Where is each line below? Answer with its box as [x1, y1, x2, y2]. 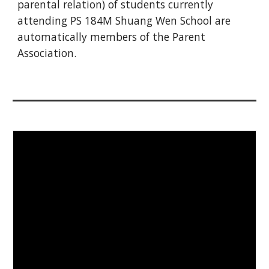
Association [17, 46, 74, 60]
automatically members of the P [17, 29, 179, 44]
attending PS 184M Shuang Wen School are [17, 13, 231, 28]
